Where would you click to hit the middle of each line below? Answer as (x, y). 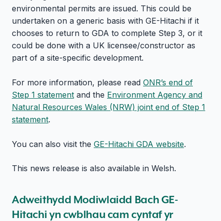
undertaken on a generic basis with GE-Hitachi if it (105, 20)
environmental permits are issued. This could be (102, 8)
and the (91, 94)
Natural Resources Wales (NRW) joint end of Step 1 (109, 107)
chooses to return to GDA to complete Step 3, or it (107, 33)
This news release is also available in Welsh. (94, 168)
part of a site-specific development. (78, 57)
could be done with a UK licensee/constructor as (104, 45)
